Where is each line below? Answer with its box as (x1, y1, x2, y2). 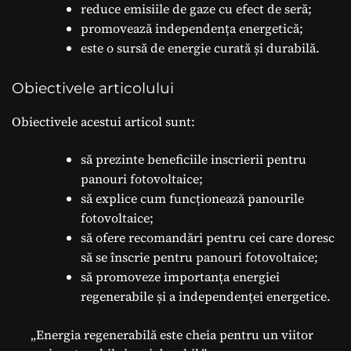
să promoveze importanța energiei (81, 267, 280, 285)
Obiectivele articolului (12, 78, 174, 97)
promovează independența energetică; (81, 19, 303, 37)
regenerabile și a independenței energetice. (81, 287, 331, 305)
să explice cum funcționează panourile (81, 189, 304, 207)
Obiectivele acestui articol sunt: (12, 112, 195, 130)
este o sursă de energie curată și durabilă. (81, 38, 320, 56)
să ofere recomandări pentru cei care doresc (81, 228, 335, 246)
